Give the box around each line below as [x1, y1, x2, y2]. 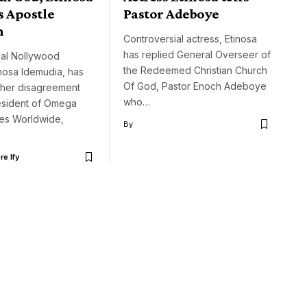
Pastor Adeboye [123, 5, 219, 23]
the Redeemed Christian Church [123, 64, 267, 77]
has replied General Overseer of [123, 49, 271, 61]
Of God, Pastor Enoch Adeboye [123, 80, 267, 93]
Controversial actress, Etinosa [123, 33, 257, 45]
